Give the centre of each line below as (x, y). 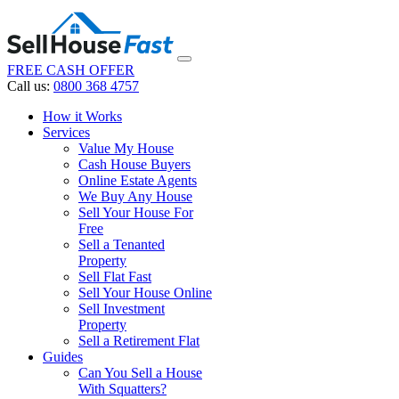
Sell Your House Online (145, 293)
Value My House (126, 148)
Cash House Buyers (134, 164)
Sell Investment (122, 309)
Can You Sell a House (140, 373)
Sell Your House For (136, 212)
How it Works (82, 116)
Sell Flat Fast (115, 277)
